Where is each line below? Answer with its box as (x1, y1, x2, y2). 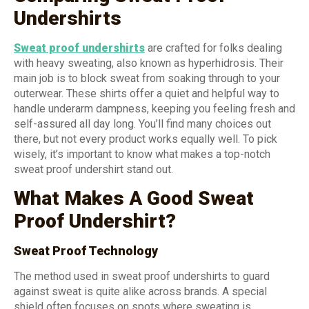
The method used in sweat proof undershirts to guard (14, 270, 270, 283)
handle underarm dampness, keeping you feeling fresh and (14, 101, 295, 115)
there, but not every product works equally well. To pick (14, 132, 277, 146)
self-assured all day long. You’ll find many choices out (14, 117, 271, 130)
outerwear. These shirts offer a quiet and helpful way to (14, 86, 279, 100)
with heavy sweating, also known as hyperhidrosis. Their (14, 56, 283, 70)
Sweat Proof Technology (14, 243, 158, 259)
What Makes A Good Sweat (14, 187, 254, 210)
